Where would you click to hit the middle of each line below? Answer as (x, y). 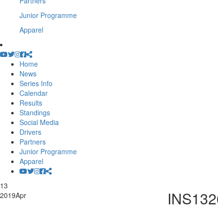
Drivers (30, 132)
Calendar (34, 93)
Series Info (36, 83)
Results (31, 103)
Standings (35, 112)
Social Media (39, 122)
